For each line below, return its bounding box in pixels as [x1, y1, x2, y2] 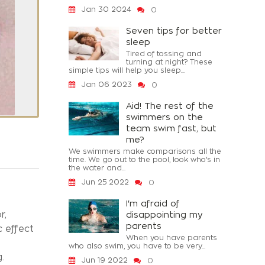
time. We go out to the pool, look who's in [69, 156, 220, 163]
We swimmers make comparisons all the [69, 147, 221, 155]
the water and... [69, 164, 125, 172]
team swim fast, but [126, 124, 216, 132]
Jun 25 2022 [82, 178, 129, 186]
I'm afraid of [126, 199, 180, 208]
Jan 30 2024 [82, 5, 131, 13]
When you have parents [126, 234, 217, 241]
